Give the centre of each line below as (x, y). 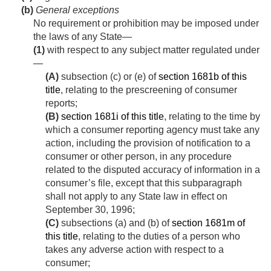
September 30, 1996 (89, 210)
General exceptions (76, 10)
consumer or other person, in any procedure (139, 157)
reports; (61, 103)
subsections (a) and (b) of (115, 223)
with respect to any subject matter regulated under (152, 50)
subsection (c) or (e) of (109, 77)
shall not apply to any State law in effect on (136, 197)
